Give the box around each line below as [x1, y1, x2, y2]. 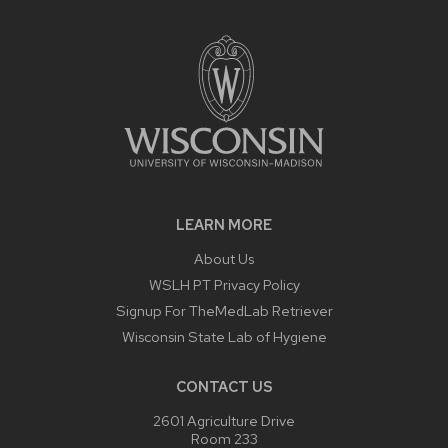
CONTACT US [175, 376, 273, 396]
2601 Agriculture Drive [153, 410, 295, 430]
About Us [194, 248, 254, 268]
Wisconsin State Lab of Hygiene [121, 326, 327, 346]
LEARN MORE [176, 214, 272, 234]
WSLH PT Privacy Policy [148, 274, 300, 294]
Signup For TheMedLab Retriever [115, 300, 333, 320]
